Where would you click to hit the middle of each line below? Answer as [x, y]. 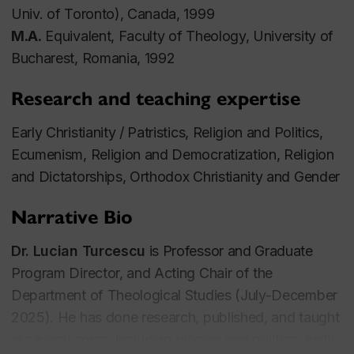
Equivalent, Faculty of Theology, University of [187, 36]
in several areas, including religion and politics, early [173, 339]
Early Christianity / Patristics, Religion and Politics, [167, 132]
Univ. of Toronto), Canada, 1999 [113, 13]
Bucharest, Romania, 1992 [93, 58]
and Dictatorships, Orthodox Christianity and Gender [175, 176]
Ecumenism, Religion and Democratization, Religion [173, 154]
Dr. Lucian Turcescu [79, 250]
